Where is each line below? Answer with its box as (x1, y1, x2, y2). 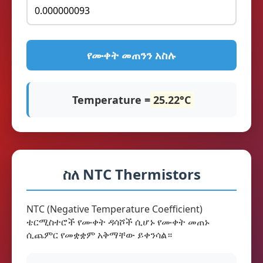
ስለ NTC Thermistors (62, 164, 201, 184)
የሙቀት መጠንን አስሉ (87, 48, 176, 62)
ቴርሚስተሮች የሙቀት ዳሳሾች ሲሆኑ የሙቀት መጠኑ (26, 215, 210, 228)
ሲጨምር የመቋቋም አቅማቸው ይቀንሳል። (26, 228, 172, 241)
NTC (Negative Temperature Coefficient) (26, 203, 203, 215)
